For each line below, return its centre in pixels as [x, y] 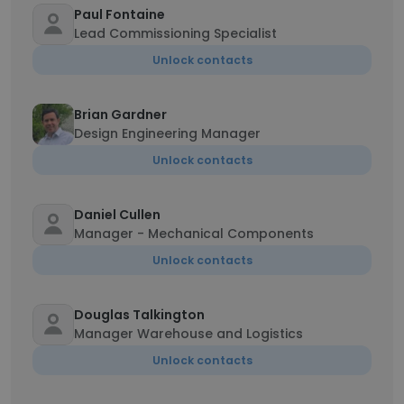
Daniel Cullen [117, 215]
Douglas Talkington [139, 315]
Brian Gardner [120, 115]
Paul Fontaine [119, 14]
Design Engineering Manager [167, 133]
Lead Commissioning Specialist [175, 33]
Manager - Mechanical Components [194, 234]
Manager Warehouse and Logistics [188, 334]
